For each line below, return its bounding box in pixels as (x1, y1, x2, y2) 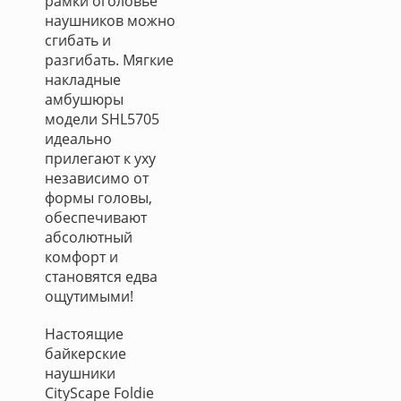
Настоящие (45, 324, 124, 344)
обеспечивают (45, 208, 147, 227)
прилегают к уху (45, 149, 156, 168)
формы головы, (45, 188, 152, 208)
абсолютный (45, 227, 132, 247)
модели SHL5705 (45, 109, 159, 129)
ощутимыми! (45, 286, 133, 306)
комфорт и (45, 247, 118, 267)
